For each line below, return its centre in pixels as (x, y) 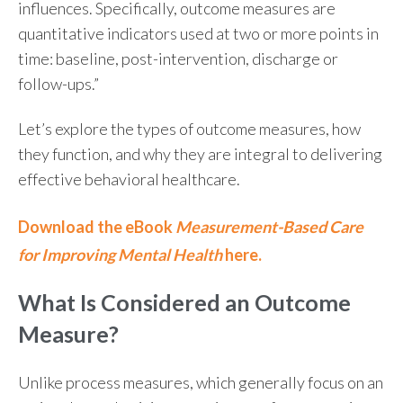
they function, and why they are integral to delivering (200, 153)
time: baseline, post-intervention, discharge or (178, 58)
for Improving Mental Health (120, 254)
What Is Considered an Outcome (184, 302)
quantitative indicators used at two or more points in (198, 33)
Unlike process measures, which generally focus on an (201, 383)
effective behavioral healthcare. (129, 179)
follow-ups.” (58, 83)
